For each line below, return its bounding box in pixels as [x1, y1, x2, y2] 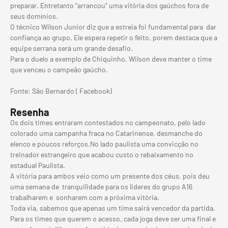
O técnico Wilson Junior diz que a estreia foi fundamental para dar [10, 22, 216, 31]
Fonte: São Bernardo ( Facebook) [10, 86, 112, 95]
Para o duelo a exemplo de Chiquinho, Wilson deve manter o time [10, 54, 212, 63]
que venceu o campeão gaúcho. [10, 65, 108, 74]
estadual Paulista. [10, 160, 65, 169]
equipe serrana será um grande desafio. [10, 43, 133, 52]
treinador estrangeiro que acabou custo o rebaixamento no [10, 150, 193, 159]
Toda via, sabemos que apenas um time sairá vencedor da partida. [10, 203, 215, 212]
